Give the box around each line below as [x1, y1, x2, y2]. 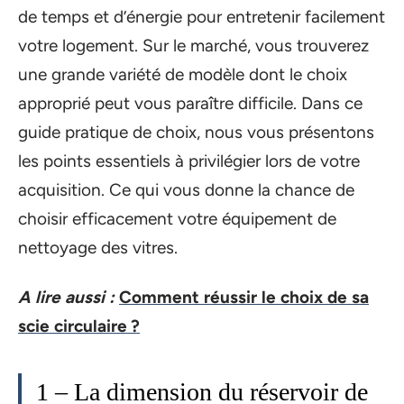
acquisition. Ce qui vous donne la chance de [18, 179, 354, 200]
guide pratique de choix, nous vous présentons [18, 122, 374, 142]
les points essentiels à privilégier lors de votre [18, 151, 360, 171]
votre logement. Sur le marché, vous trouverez [18, 35, 369, 56]
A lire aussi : [18, 286, 115, 308]
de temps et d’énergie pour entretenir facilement [18, 6, 385, 27]
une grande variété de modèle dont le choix [18, 64, 347, 85]
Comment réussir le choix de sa [119, 286, 369, 308]
